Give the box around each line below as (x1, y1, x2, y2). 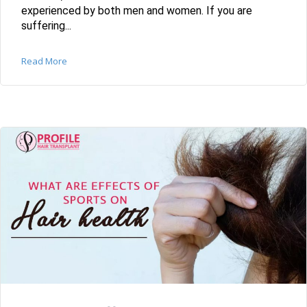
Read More (21, 54, 67, 67)
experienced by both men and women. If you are (21, 3, 252, 17)
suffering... (21, 19, 71, 32)
